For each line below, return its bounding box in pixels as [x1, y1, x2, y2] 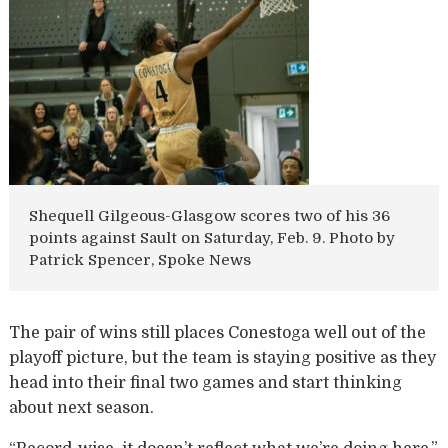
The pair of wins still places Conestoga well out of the [8, 324, 426, 343]
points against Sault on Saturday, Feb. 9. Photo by [28, 229, 395, 248]
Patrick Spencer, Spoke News [28, 251, 251, 270]
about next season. [8, 399, 154, 418]
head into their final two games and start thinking [8, 374, 402, 393]
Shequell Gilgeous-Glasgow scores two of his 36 [28, 207, 390, 226]
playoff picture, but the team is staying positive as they [8, 349, 436, 368]
